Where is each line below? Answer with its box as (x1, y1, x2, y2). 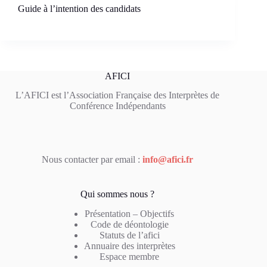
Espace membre (100, 252, 160, 262)
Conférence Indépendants (69, 101, 166, 111)
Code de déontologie (90, 219, 169, 230)
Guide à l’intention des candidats (18, 3, 141, 14)
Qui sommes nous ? (80, 189, 155, 200)
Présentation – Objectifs (85, 209, 175, 219)
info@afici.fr (142, 154, 194, 165)
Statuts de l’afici (99, 230, 160, 241)
